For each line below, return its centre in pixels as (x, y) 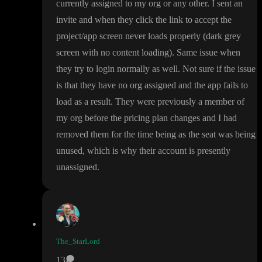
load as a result (83, 102)
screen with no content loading (113, 53)
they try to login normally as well (117, 69)
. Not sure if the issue (217, 69)
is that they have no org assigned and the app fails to (152, 85)
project (69, 36)
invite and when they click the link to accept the (144, 20)
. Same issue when (206, 53)
